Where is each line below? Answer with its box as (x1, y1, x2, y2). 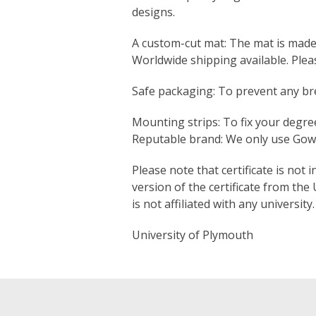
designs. (132, 4, 175, 20)
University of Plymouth (132, 227, 253, 243)
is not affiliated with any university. (132, 196, 315, 212)
